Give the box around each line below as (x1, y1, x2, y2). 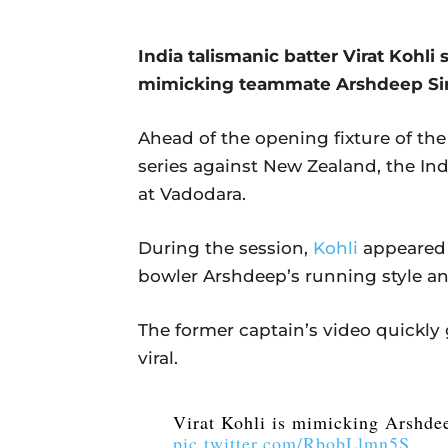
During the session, (138, 237, 313, 258)
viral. (138, 347, 178, 368)
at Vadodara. (138, 183, 246, 204)
